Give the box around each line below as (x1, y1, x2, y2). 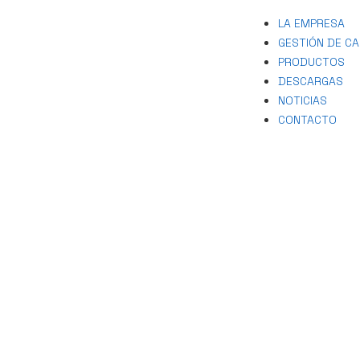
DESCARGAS (277, 73, 343, 88)
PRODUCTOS (277, 54, 345, 69)
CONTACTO (277, 112, 337, 127)
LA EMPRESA (277, 15, 345, 31)
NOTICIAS (277, 92, 327, 108)
